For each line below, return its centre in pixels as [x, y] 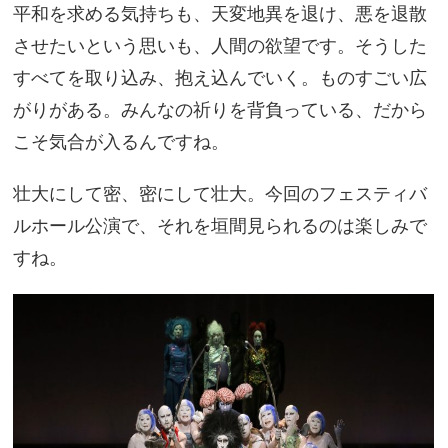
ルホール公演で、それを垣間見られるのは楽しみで [220, 225]
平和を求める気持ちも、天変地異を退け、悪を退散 [220, 13]
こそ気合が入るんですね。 [121, 141]
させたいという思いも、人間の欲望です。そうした [220, 45]
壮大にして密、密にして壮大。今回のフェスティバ [220, 193]
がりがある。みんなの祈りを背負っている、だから [220, 109]
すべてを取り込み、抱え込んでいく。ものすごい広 [220, 77]
